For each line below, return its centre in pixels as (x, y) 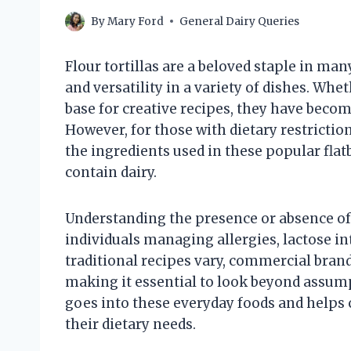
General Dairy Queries (240, 21)
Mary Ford (136, 21)
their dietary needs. (130, 324)
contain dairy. (111, 172)
